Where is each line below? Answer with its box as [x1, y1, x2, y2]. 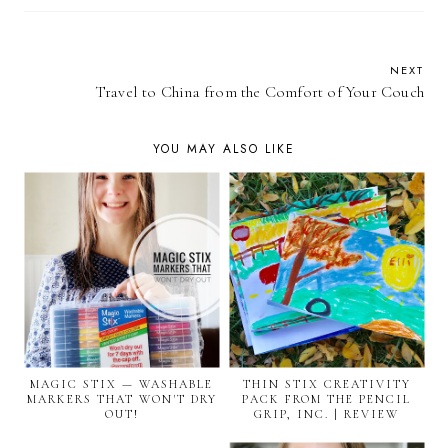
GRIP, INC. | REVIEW [254, 407, 399, 422]
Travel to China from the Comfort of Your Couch [94, 82, 424, 103]
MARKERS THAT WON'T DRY [26, 392, 217, 407]
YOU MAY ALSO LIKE [153, 140, 295, 159]
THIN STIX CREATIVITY [242, 377, 411, 392]
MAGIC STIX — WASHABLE [30, 377, 213, 392]
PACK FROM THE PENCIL [242, 392, 411, 407]
